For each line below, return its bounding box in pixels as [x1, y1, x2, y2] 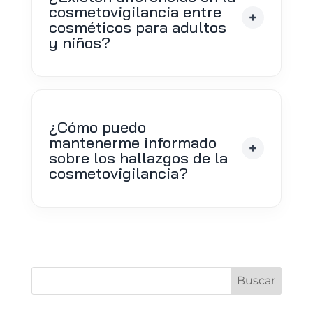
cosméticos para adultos [48, 17, 226, 37]
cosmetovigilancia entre [48, 1, 221, 22]
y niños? [48, 32, 110, 52]
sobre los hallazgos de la [48, 147, 228, 168]
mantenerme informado [48, 132, 217, 152]
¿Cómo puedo [48, 117, 146, 137]
